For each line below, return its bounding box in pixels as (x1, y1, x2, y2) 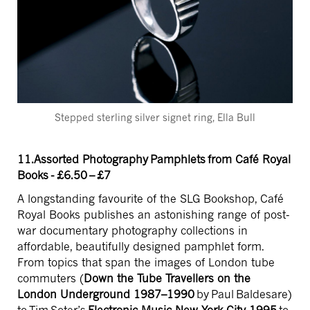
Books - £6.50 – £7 (17, 168, 111, 183)
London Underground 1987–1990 (17, 287, 194, 302)
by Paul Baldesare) (197, 287, 292, 302)
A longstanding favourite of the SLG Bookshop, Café (17, 192, 284, 206)
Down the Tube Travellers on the (84, 271, 250, 286)
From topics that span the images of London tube (17, 255, 275, 270)
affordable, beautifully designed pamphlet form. (17, 239, 264, 254)
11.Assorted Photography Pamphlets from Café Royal (17, 152, 291, 167)
